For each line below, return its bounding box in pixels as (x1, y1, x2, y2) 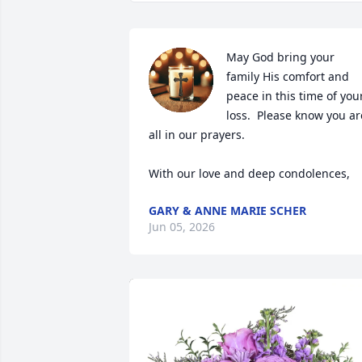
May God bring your (226, 49, 335, 65)
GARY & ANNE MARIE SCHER (149, 203, 306, 218)
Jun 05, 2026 (149, 219, 215, 234)
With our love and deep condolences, (149, 166, 350, 181)
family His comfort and (226, 69, 349, 84)
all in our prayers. (149, 127, 251, 142)
